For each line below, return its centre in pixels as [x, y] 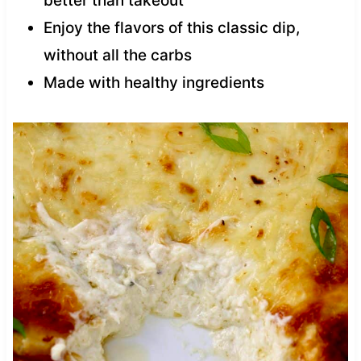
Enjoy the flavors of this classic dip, [171, 27]
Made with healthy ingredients [154, 82]
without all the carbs [117, 55]
